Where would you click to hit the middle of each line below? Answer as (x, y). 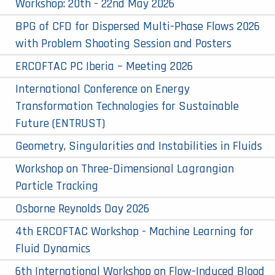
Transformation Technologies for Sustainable (127, 106)
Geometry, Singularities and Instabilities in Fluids (139, 146)
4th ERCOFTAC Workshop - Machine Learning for (134, 231)
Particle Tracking (57, 186)
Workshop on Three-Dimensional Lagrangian (125, 168)
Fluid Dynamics (53, 248)
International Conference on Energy (103, 89)
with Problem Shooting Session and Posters (123, 43)
